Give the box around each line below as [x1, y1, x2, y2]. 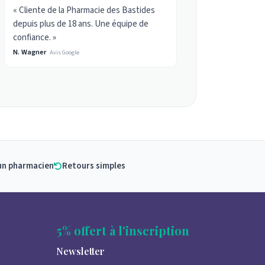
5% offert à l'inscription [56, 222, 189, 239]
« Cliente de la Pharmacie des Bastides [13, 4, 156, 17]
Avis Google [50, 47, 80, 57]
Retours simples [62, 160, 125, 173]
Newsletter [56, 245, 105, 258]
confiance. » [13, 31, 57, 44]
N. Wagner [13, 46, 47, 57]
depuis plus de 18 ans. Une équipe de [13, 17, 149, 30]
